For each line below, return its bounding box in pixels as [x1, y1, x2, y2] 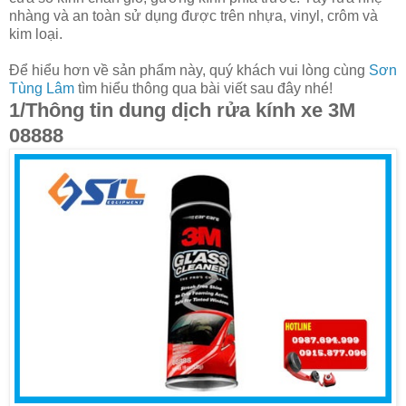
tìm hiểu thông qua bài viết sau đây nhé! [74, 80, 333, 96]
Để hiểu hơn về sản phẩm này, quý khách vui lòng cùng [9, 62, 369, 78]
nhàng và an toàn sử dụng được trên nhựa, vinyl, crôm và [9, 7, 378, 24]
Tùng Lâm [9, 80, 74, 96]
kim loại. [9, 25, 63, 42]
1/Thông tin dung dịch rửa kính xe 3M [9, 98, 355, 121]
